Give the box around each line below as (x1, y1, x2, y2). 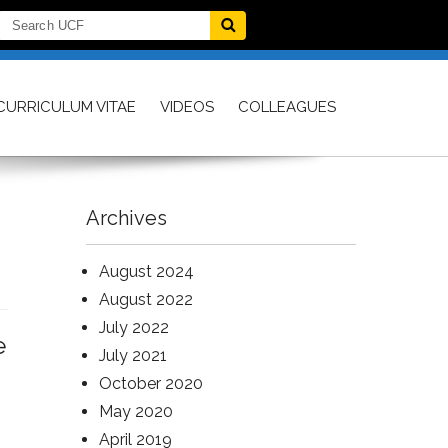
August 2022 (99, 290, 193, 309)
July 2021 (99, 346, 167, 365)
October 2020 (99, 374, 203, 393)
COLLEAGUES (238, 98, 336, 116)
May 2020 (99, 402, 173, 421)
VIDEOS (160, 98, 214, 116)
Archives (86, 206, 167, 230)
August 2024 (99, 262, 194, 281)
